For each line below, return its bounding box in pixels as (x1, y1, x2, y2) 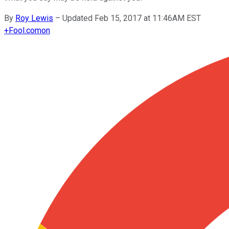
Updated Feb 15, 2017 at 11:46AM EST (62, 13, 201, 23)
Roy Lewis (15, 13, 53, 23)
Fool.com (9, 25, 41, 35)
